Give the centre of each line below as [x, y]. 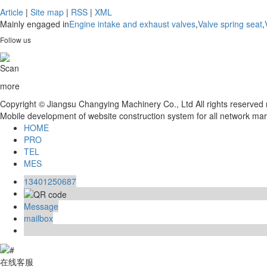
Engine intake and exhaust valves [132, 24]
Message [41, 207]
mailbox [38, 218]
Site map [47, 12]
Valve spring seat [230, 24]
